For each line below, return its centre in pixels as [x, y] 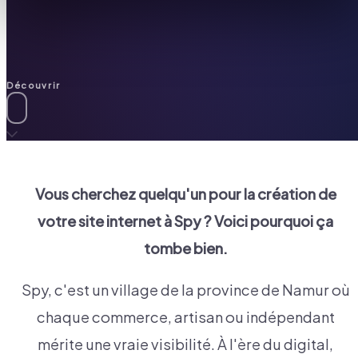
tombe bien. [185, 249]
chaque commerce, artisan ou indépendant [185, 317]
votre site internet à [106, 221]
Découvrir [34, 85]
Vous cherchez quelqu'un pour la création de [185, 194]
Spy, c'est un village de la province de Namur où [185, 290]
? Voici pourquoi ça [267, 221]
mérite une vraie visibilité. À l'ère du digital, [185, 344]
